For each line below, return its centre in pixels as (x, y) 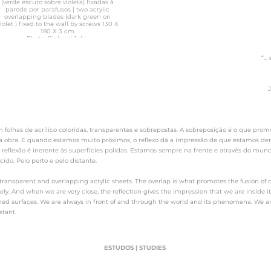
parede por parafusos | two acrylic (57, 9)
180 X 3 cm (57, 31)
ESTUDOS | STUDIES (135, 248)
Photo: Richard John (57, 38)
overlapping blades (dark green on (57, 17)
